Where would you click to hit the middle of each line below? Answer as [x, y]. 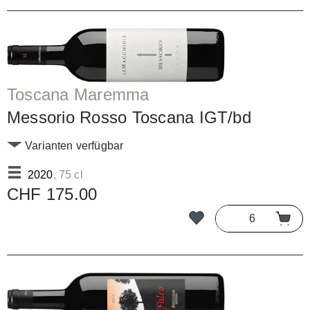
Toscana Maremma [78, 94]
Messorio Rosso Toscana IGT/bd [129, 117]
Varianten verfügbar [73, 145]
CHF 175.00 [52, 194]
